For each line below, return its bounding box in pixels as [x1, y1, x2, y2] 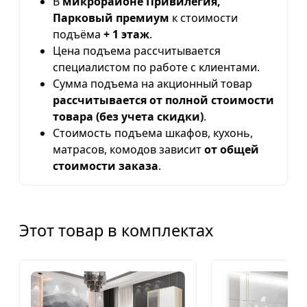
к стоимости [169, 10, 238, 25]
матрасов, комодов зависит [53, 141, 204, 157]
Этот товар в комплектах [19, 219, 213, 241]
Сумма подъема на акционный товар [53, 75, 252, 91]
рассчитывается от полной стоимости [53, 92, 274, 108]
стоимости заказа [53, 158, 158, 173]
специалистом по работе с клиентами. [53, 59, 260, 75]
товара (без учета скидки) [53, 108, 204, 124]
